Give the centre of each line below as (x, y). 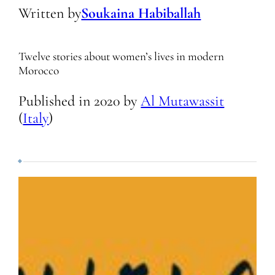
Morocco (39, 70)
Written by (50, 13)
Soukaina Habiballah (141, 13)
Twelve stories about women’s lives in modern (122, 56)
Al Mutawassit (183, 101)
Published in (56, 101)
